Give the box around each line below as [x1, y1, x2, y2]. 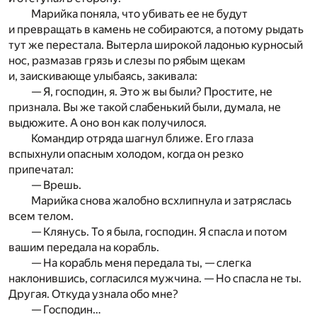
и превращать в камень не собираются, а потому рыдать [8, 22, 304, 36]
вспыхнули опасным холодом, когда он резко [8, 146, 243, 161]
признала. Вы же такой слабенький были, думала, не [8, 100, 281, 114]
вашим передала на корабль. [8, 240, 159, 254]
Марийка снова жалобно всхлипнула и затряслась [31, 193, 292, 207]
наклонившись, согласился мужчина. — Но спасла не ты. [8, 271, 301, 285]
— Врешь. [31, 178, 81, 192]
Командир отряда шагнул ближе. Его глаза [31, 131, 253, 145]
